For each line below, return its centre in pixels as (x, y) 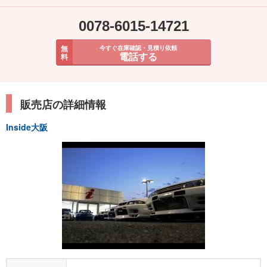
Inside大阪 (27, 127)
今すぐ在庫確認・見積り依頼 (138, 47)
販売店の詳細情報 (63, 104)
